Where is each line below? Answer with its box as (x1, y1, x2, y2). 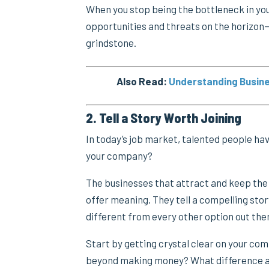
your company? (86, 149, 153, 162)
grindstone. (86, 36, 137, 49)
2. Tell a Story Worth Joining (86, 109, 242, 125)
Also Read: (116, 74, 169, 87)
